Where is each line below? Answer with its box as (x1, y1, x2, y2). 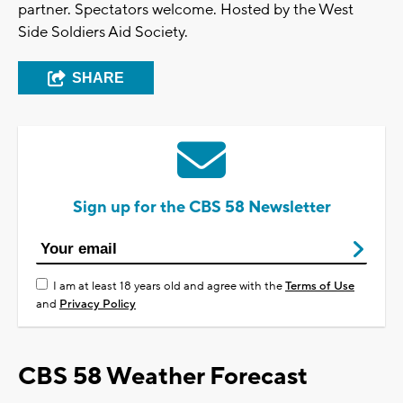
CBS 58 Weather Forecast (18, 361, 308, 393)
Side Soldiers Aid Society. (18, 22, 188, 43)
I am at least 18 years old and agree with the (53, 279, 285, 294)
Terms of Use (285, 279, 354, 294)
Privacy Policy (59, 297, 136, 312)
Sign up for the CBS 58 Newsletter (72, 197, 331, 219)
